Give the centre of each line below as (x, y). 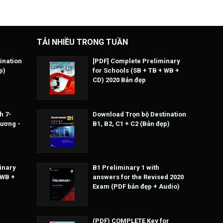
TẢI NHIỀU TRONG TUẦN (82, 42)
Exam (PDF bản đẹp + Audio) (136, 187)
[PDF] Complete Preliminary (136, 61)
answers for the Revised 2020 (138, 177)
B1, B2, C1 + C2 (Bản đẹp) (131, 124)
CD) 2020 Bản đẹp (119, 80)
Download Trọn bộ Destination (139, 114)
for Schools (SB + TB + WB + (136, 71)
